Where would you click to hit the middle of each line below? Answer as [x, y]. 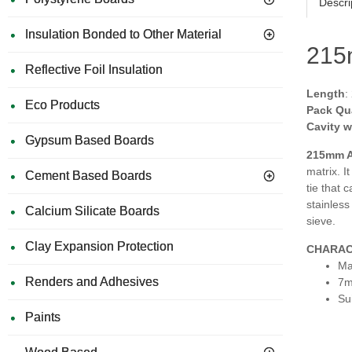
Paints [43, 317]
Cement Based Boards [88, 176]
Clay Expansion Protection [99, 246]
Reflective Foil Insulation [94, 70]
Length [326, 93]
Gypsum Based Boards [90, 140]
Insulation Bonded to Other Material [123, 34]
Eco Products [62, 105]
